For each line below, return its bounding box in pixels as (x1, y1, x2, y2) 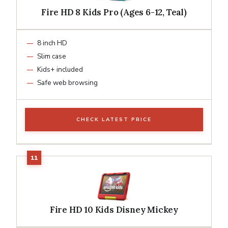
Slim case (37, 51, 66, 61)
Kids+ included (37, 64, 83, 74)
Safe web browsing (37, 77, 98, 88)
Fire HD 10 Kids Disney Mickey (49, 204, 179, 215)
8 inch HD (37, 38, 67, 48)
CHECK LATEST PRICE (76, 116, 152, 123)
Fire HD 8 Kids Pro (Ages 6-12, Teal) (41, 6, 187, 18)
